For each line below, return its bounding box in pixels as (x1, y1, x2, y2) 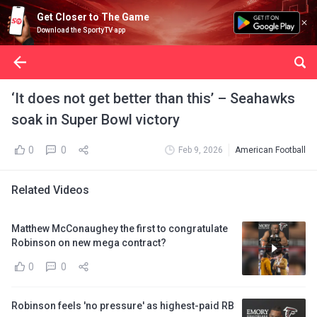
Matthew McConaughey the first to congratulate (11, 223, 228, 234)
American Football (235, 145, 306, 155)
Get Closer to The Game (37, 11, 149, 23)
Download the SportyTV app (37, 26, 125, 34)
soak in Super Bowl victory (11, 111, 180, 128)
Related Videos (11, 183, 89, 197)
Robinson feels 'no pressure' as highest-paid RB (11, 300, 234, 311)
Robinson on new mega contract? (11, 237, 166, 248)
